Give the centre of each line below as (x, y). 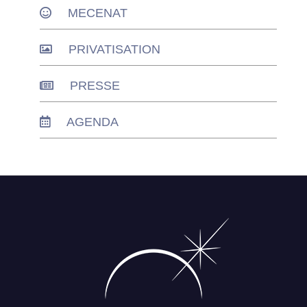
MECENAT (98, 13)
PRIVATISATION (114, 49)
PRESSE (95, 85)
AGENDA (93, 122)
